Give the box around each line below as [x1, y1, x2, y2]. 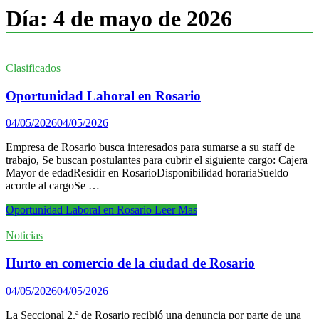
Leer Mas [152, 204, 197, 216]
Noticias [6, 229, 43, 242]
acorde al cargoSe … [6, 179, 100, 192]
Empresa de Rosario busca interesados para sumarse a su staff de [6, 141, 295, 154]
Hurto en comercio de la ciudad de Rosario [6, 256, 255, 271]
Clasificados [6, 61, 61, 74]
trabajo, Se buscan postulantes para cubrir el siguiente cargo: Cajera [6, 154, 308, 167]
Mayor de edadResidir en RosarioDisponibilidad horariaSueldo [6, 167, 288, 179]
